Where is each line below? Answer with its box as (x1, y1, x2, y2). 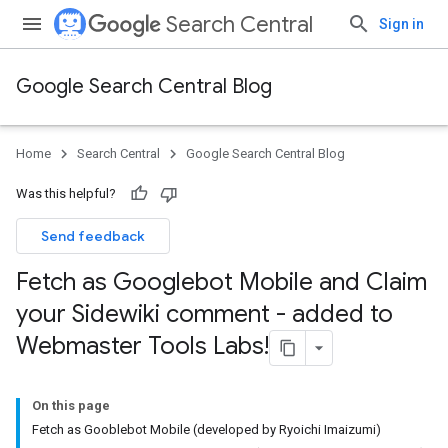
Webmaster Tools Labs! (16, 331, 269, 362)
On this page (32, 398, 110, 413)
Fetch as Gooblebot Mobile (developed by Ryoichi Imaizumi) (32, 422, 381, 437)
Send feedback (41, 227, 145, 245)
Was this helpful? (16, 186, 116, 201)
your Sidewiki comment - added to (16, 299, 393, 329)
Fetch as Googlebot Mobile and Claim (16, 267, 427, 297)
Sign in (379, 16, 424, 32)
